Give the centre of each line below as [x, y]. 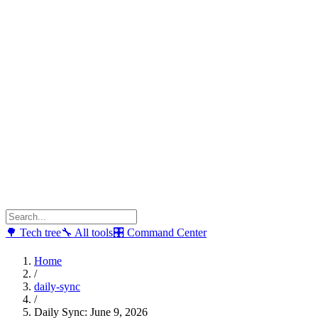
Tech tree [39, 232]
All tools [93, 232]
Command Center [165, 232]
